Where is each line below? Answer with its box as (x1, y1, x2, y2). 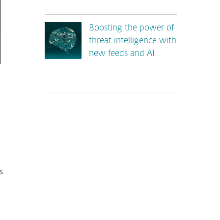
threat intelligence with (89, 37, 176, 45)
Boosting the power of (89, 24, 174, 32)
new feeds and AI (89, 50, 155, 58)
